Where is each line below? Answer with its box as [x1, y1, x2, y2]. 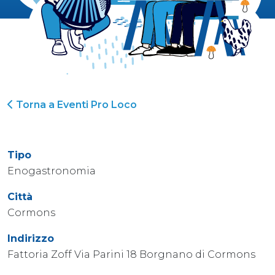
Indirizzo [7, 232, 54, 244]
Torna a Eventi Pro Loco [14, 98, 137, 110]
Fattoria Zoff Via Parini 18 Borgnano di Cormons [7, 248, 258, 260]
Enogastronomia [7, 165, 96, 177]
